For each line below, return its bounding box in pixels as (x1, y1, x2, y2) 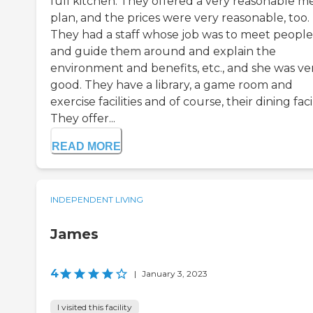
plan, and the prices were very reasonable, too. (50, 11, 310, 25)
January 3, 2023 (142, 268, 208, 279)
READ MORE (52, 140, 121, 153)
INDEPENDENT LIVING (50, 194, 143, 205)
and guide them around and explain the (50, 45, 276, 59)
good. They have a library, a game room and (50, 78, 293, 92)
